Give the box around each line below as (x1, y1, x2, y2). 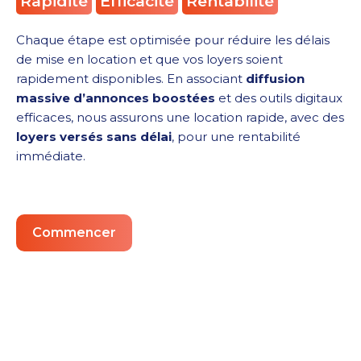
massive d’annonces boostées (16, 90, 215, 106)
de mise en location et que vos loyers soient (16, 52, 283, 68)
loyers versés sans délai (16, 129, 172, 145)
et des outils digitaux (215, 90, 342, 106)
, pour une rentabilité (172, 129, 301, 145)
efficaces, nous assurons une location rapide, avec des (16, 110, 344, 126)
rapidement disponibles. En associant (16, 71, 246, 87)
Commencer (32, 225, 116, 241)
